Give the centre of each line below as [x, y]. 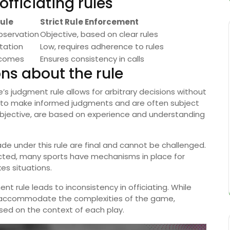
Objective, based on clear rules [99, 34]
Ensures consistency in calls [92, 59]
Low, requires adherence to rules [102, 47]
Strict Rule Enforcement [89, 22]
